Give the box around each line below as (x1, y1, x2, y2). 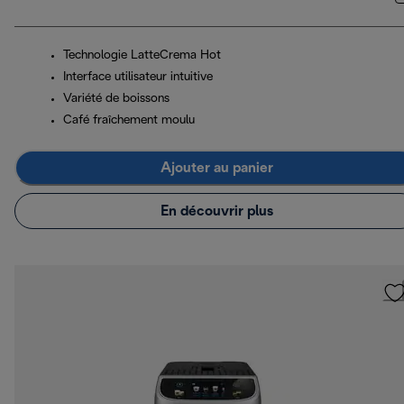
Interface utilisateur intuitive (63, 71, 213, 84)
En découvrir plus (160, 204, 273, 218)
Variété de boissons (63, 93, 170, 106)
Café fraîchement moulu (63, 115, 195, 127)
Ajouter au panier (160, 161, 273, 175)
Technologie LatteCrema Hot (63, 50, 221, 62)
